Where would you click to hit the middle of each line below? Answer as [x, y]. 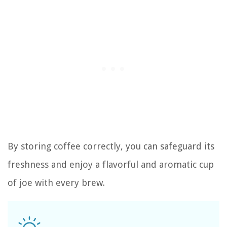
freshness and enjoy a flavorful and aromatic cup [111, 165]
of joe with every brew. [56, 183]
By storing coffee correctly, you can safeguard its [111, 146]
